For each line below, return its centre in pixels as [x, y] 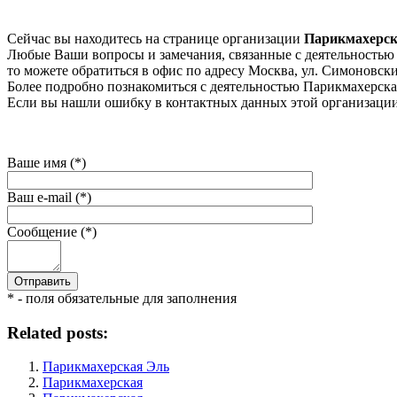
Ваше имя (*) [47, 162]
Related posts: [58, 332]
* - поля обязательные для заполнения [122, 298]
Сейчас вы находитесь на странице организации [156, 38]
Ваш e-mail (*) [49, 197]
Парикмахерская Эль [106, 367]
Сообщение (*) [52, 231]
